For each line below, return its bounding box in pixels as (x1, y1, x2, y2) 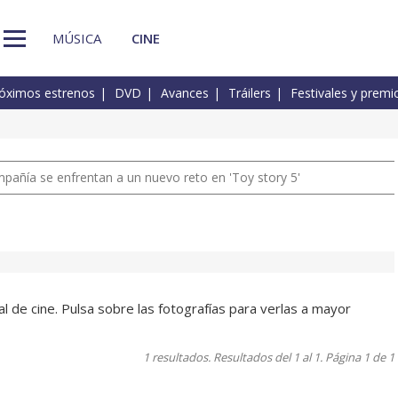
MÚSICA (52, 28, 101, 47)
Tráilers (228, 84, 271, 102)
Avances (161, 84, 209, 102)
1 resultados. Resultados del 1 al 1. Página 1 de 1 (143, 349, 394, 366)
